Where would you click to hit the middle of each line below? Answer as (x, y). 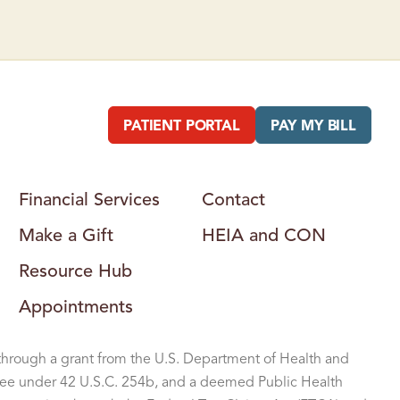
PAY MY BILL (313, 127)
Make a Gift (66, 236)
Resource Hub (75, 272)
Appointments (76, 308)
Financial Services (89, 200)
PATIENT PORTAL (181, 127)
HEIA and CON (264, 236)
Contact (233, 200)
